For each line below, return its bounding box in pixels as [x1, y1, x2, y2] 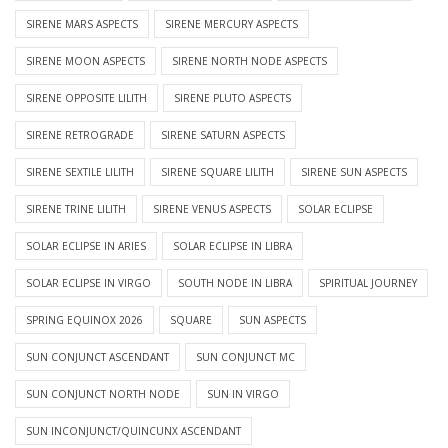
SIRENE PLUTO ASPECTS [174, 91, 291, 106]
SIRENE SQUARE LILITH [161, 165, 274, 180]
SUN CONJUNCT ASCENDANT [26, 350, 169, 365]
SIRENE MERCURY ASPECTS [165, 17, 298, 32]
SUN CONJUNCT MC [196, 350, 295, 365]
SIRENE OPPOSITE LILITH [26, 91, 147, 106]
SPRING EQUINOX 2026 [26, 313, 143, 328]
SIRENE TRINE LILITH [26, 202, 126, 217]
